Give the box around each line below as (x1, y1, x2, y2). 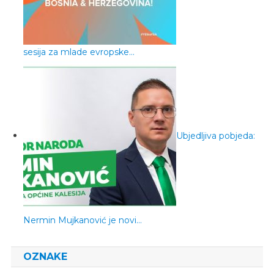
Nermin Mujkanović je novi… (23, 214, 142, 226)
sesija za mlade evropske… (23, 46, 135, 57)
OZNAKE (23, 250, 67, 262)
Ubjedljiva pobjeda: (176, 130, 255, 141)
